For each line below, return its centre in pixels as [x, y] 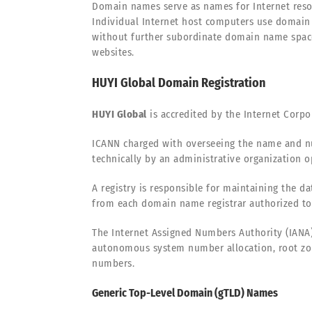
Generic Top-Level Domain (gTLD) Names [185, 292]
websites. [113, 52]
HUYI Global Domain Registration [179, 83]
